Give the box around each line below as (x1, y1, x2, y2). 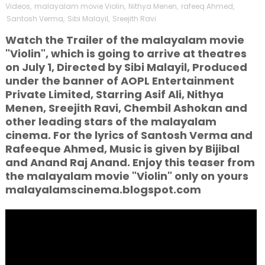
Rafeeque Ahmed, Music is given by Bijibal (5, 141, 240, 156)
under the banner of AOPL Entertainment (5, 73, 234, 88)
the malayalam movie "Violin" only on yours (5, 169, 248, 183)
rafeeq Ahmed (180, 1, 233, 11)
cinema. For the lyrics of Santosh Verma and (5, 128, 253, 143)
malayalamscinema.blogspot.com (5, 182, 201, 197)
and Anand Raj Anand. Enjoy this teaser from (5, 155, 255, 170)
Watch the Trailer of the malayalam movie (5, 33, 244, 47)
